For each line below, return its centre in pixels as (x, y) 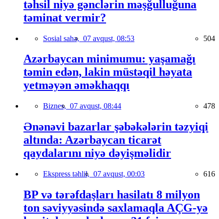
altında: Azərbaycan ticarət (92, 140)
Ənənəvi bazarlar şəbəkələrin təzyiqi (116, 127)
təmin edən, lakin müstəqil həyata (108, 72)
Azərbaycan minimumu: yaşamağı (109, 59)
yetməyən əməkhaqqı (77, 85)
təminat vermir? (65, 17)
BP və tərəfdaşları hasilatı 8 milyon (112, 195)
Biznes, (56, 106)
